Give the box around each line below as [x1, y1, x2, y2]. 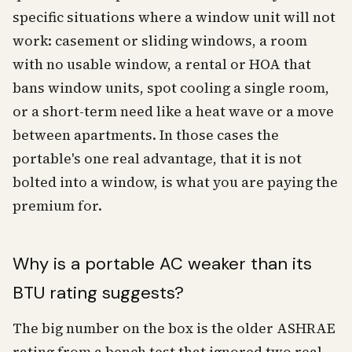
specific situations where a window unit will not [13, 8, 335, 27]
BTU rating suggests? [13, 281, 184, 304]
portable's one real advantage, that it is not [13, 149, 302, 168]
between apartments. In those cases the [13, 126, 279, 145]
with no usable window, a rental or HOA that [13, 55, 311, 74]
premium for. [13, 196, 102, 215]
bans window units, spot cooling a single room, [13, 79, 329, 97]
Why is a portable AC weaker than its [13, 252, 312, 275]
